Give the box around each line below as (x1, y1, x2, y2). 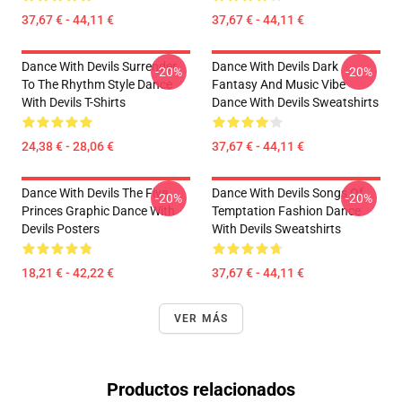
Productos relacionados (107, 379, 295, 400)
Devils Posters (22, 222, 100, 236)
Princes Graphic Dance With (22, 204, 175, 218)
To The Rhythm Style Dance (22, 77, 172, 92)
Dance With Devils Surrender (22, 59, 177, 74)
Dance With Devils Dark (212, 59, 338, 74)
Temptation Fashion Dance (212, 204, 361, 218)
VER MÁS (173, 312, 229, 325)
